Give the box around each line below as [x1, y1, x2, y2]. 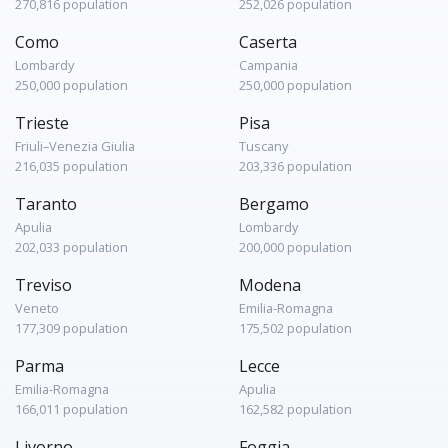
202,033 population [15, 238, 128, 256]
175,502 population [239, 319, 352, 337]
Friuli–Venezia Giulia [15, 137, 135, 155]
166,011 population [15, 400, 128, 418]
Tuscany [239, 137, 288, 155]
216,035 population [15, 157, 128, 175]
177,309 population [15, 319, 128, 337]
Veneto [15, 299, 59, 317]
